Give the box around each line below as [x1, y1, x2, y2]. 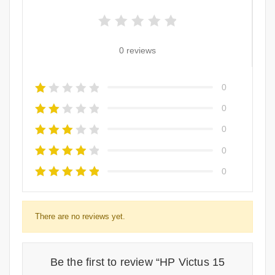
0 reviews [118, 45, 156, 55]
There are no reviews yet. [35, 212, 125, 222]
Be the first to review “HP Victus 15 [50, 256, 225, 269]
